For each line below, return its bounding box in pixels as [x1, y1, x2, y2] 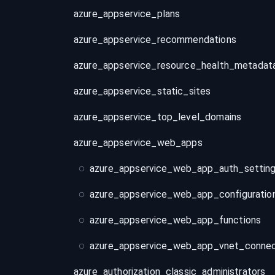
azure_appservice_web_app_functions [90, 214, 261, 226]
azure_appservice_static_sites [74, 85, 211, 97]
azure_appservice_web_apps [74, 137, 203, 149]
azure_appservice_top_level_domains [74, 111, 242, 123]
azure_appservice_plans [74, 8, 180, 20]
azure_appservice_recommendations [74, 34, 236, 45]
